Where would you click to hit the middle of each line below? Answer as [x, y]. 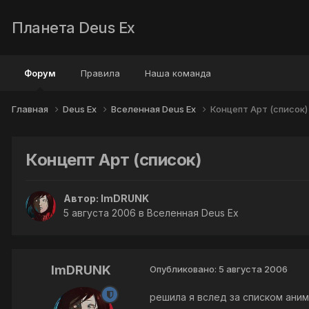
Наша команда [178, 73]
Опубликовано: [184, 269]
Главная [31, 109]
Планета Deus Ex [73, 28]
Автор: [82, 199]
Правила [100, 73]
